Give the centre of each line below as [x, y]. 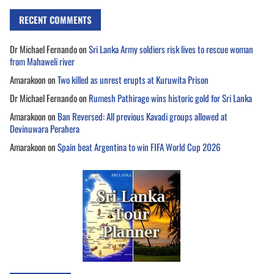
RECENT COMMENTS [55, 20]
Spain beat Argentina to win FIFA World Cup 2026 [139, 147]
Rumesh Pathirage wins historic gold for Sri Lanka [170, 98]
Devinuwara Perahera [45, 129]
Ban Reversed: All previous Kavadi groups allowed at [143, 117]
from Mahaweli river [42, 61]
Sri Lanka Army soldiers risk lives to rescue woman [171, 49]
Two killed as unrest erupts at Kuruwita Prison [133, 80]
